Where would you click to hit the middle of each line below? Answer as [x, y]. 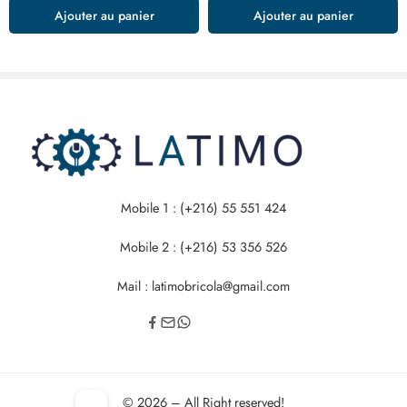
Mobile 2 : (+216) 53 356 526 [203, 246]
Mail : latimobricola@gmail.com [203, 285]
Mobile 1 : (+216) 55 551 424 [203, 208]
